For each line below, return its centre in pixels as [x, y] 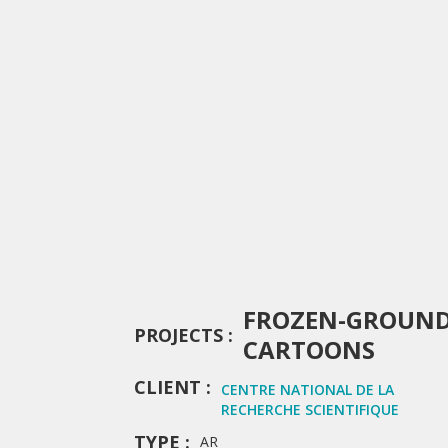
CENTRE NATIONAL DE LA [308, 389]
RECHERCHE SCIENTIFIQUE [310, 409]
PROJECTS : [184, 334]
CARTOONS [309, 349]
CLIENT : [173, 386]
